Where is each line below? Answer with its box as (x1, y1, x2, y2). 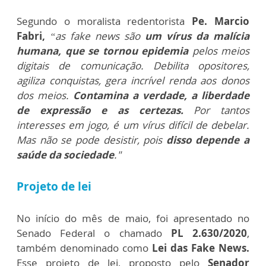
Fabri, (17, 29, 45, 43)
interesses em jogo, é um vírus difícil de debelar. (17, 118, 249, 132)
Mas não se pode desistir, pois (17, 133, 166, 147)
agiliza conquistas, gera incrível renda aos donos (17, 74, 249, 88)
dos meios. (17, 88, 73, 103)
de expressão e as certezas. (17, 103, 194, 118)
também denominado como (17, 241, 152, 255)
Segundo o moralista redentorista (17, 14, 192, 28)
